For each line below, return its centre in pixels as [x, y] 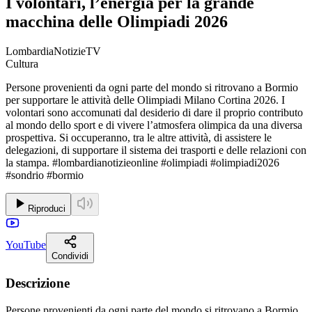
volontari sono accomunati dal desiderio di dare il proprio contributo [154, 112]
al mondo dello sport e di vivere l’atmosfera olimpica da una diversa [154, 125]
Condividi [70, 256]
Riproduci [47, 208]
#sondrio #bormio [45, 175]
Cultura [22, 63]
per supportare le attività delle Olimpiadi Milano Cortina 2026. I [145, 100]
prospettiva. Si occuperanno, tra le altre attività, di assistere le [139, 137]
